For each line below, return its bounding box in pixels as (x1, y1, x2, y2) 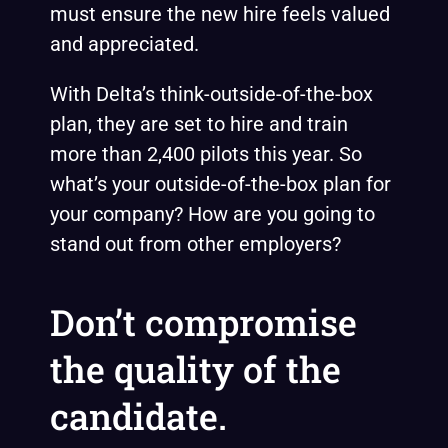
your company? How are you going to (50, 202, 375, 226)
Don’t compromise (50, 298, 357, 346)
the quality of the (50, 345, 341, 393)
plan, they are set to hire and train (50, 112, 348, 136)
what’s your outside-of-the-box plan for (50, 172, 391, 196)
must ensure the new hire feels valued (50, 2, 390, 26)
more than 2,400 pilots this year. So (50, 142, 362, 166)
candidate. (50, 392, 227, 440)
